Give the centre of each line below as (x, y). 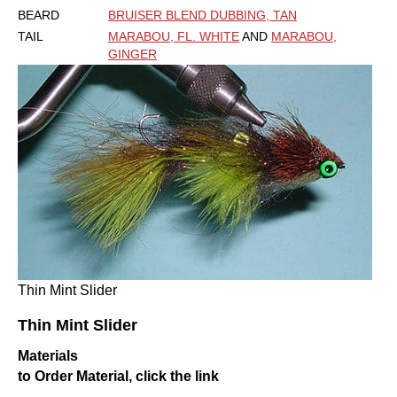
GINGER (132, 54)
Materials (48, 356)
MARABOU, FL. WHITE (174, 37)
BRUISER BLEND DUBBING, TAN (202, 16)
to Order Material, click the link (118, 377)
